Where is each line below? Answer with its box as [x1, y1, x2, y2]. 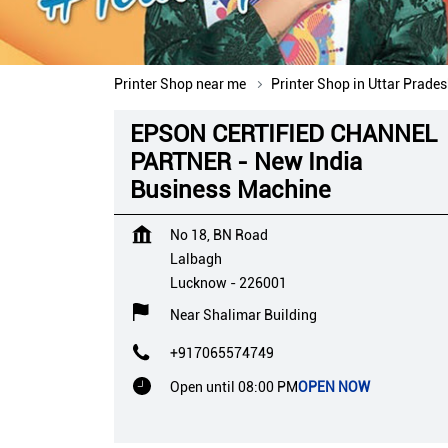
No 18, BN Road [170, 226, 268, 243]
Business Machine [130, 175, 331, 204]
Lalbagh [170, 250, 222, 267]
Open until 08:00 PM [170, 378, 298, 395]
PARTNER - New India [130, 147, 362, 176]
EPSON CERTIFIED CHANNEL [130, 119, 437, 148]
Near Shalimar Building [170, 306, 317, 323]
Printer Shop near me [114, 75, 246, 92]
